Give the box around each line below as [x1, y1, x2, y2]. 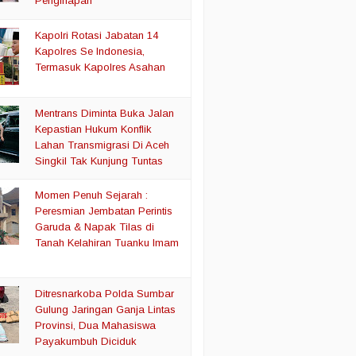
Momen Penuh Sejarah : [35, 189, 149, 202]
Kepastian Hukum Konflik [35, 122, 153, 135]
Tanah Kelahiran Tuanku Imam [35, 237, 180, 250]
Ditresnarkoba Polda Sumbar [35, 287, 175, 300]
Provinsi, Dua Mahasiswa [35, 319, 157, 331]
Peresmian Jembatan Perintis [35, 205, 173, 218]
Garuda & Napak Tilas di [35, 221, 155, 234]
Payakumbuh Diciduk [35, 335, 137, 347]
